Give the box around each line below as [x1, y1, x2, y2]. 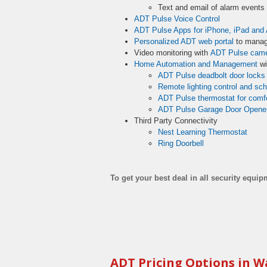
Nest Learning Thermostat [158, 128, 247, 136]
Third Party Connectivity [134, 116, 218, 125]
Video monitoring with [134, 48, 210, 57]
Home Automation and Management [134, 60, 257, 69]
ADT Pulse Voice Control [134, 14, 220, 23]
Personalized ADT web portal [134, 37, 234, 46]
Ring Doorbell [158, 139, 204, 148]
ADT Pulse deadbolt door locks [158, 71, 265, 80]
